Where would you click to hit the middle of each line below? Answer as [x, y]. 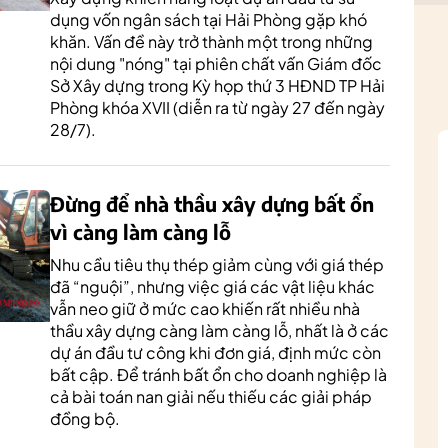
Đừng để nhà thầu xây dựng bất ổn [212, 203]
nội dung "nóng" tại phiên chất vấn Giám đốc [216, 63]
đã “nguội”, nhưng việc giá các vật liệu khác [212, 286]
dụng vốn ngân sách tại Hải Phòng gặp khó [208, 19]
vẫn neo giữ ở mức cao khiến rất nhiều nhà [205, 308]
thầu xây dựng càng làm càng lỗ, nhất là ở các [219, 330]
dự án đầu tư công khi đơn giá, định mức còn [215, 352]
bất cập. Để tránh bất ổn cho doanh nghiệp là [218, 374]
